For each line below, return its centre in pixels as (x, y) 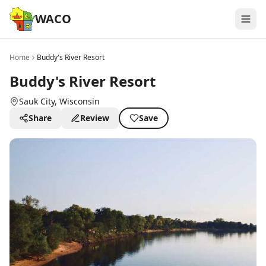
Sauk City (37, 101)
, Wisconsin (77, 101)
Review (95, 118)
